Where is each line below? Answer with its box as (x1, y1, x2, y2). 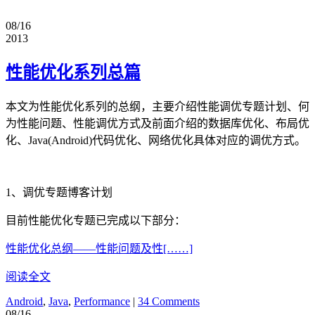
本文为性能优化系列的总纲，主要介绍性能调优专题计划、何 (6, 101, 309, 113)
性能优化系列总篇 (6, 63, 141, 82)
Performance (74, 295, 130, 308)
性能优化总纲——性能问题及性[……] (6, 243, 193, 255)
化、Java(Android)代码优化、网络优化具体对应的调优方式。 (6, 134, 306, 147)
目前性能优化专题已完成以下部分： (6, 214, 186, 227)
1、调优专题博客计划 (6, 186, 112, 199)
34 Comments (138, 295, 200, 308)
